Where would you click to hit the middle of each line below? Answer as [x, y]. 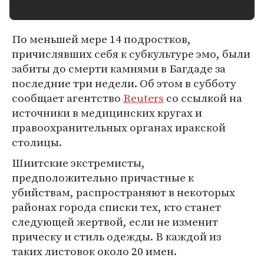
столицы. [37, 142]
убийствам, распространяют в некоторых [123, 192]
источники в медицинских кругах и [107, 113]
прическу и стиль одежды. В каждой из [116, 236]
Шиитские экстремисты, [78, 163]
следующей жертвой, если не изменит [115, 222]
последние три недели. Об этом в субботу [124, 83]
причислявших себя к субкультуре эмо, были [131, 54]
